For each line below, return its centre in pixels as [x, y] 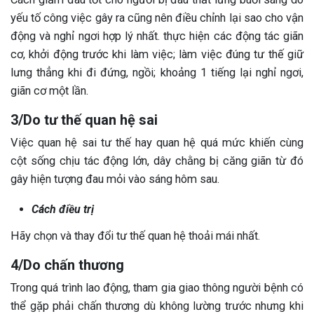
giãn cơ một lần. [49, 91]
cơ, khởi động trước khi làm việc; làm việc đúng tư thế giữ [157, 55]
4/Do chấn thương [67, 265]
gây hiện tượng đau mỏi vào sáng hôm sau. [115, 179]
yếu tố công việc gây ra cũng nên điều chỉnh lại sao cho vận [157, 18]
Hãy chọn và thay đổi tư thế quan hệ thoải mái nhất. [135, 236]
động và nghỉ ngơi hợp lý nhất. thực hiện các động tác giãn [157, 36]
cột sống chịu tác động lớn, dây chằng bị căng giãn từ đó [157, 161]
